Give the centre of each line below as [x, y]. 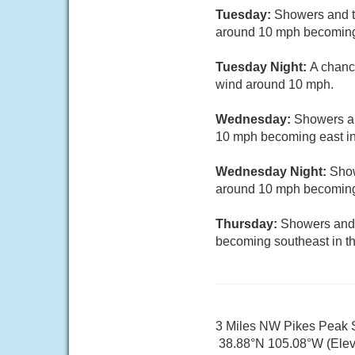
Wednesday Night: [273, 172]
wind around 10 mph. [275, 84]
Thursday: [248, 224]
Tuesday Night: [263, 67]
